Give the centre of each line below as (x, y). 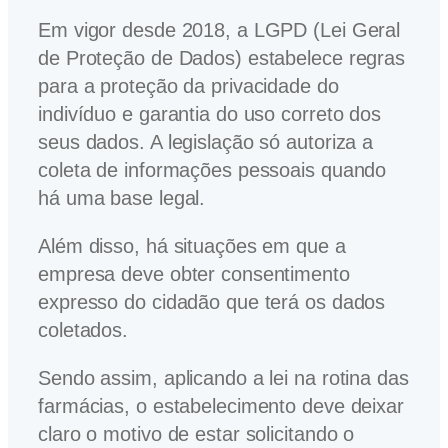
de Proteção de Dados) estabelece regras (222, 57)
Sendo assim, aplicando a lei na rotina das (223, 377)
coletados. (83, 329)
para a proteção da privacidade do (188, 85)
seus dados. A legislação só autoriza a (206, 141)
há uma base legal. (122, 197)
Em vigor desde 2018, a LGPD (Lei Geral (219, 29)
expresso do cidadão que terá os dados (212, 301)
